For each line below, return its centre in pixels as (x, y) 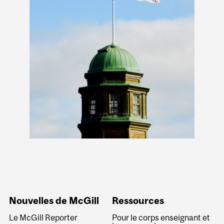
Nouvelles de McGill (54, 201)
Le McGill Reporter (43, 217)
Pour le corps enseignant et (161, 217)
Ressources (138, 201)
